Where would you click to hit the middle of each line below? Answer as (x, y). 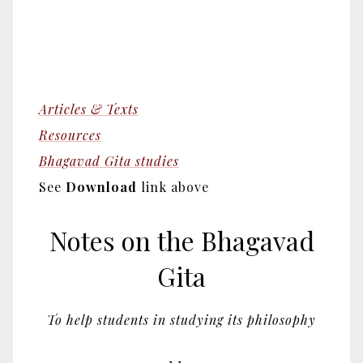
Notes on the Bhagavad (181, 241)
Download (101, 186)
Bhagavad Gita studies (109, 160)
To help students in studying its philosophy (181, 320)
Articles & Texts (89, 109)
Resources (70, 135)
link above (173, 186)
